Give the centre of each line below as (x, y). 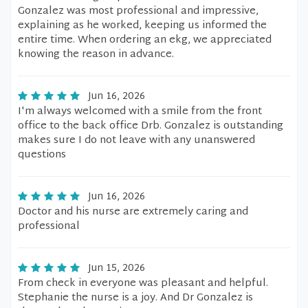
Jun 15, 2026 (117, 268)
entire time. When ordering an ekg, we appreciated (145, 40)
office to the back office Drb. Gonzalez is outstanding (151, 126)
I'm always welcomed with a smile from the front (140, 112)
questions (42, 155)
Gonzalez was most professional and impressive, (138, 11)
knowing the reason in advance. (96, 55)
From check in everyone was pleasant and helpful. (143, 284)
